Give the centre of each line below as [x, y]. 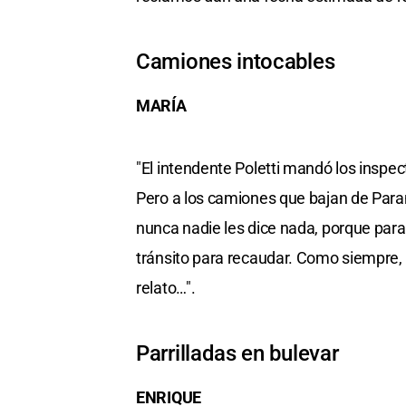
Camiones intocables [236, 61]
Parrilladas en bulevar [237, 353]
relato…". [166, 287]
